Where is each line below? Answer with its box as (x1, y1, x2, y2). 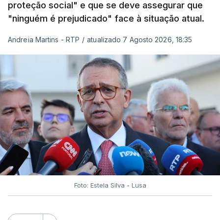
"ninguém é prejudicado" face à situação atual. (8, 13, 204, 24)
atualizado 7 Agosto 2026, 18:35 (87, 35, 192, 44)
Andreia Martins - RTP (8, 35, 80, 44)
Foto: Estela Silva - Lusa (74, 181, 146, 189)
